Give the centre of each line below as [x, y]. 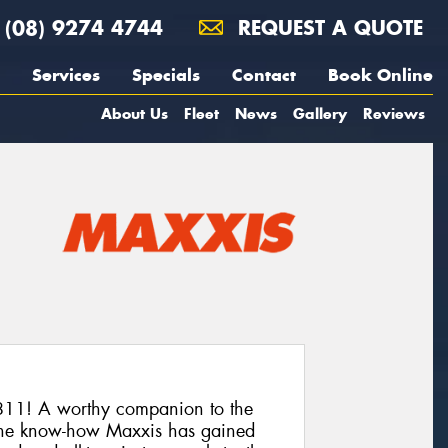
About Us [134, 113]
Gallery [320, 113]
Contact [264, 75]
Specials [166, 75]
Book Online [380, 75]
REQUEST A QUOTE [327, 27]
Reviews [394, 113]
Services [66, 75]
